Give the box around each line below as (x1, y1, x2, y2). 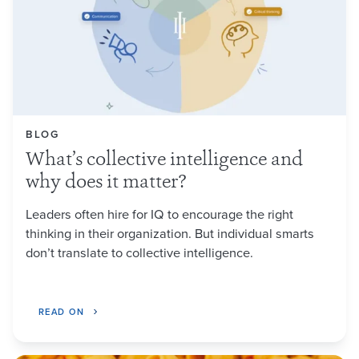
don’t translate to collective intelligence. (26, 242, 253, 261)
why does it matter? (26, 173, 187, 192)
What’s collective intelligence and (26, 151, 303, 170)
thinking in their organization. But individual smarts (26, 223, 314, 242)
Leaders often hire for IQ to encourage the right (26, 204, 293, 223)
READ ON (38, 305, 85, 318)
